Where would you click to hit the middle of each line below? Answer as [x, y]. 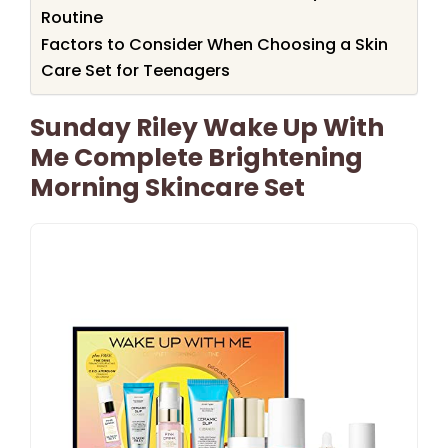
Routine [72, 17]
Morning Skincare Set [167, 187]
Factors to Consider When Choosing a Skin [214, 44]
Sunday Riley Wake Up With [207, 127]
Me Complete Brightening [196, 157]
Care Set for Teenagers [135, 70]
